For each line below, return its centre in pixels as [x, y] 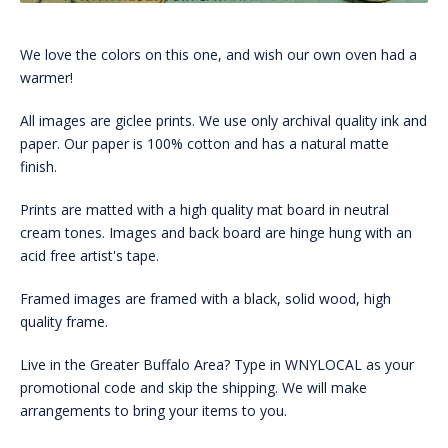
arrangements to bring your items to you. [153, 411]
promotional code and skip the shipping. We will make [193, 388]
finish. [38, 167]
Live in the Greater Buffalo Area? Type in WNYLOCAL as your [217, 365]
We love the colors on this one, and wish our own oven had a [218, 55]
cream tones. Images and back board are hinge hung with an [216, 233]
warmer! [46, 78]
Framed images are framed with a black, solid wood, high [205, 299]
